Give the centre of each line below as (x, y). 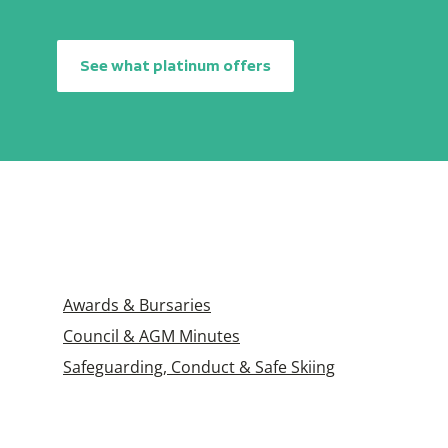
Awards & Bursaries (137, 304)
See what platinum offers (175, 65)
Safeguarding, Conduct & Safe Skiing (199, 366)
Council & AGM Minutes (151, 335)
